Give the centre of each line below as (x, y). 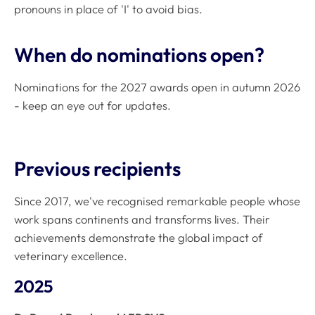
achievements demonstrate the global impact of (139, 237)
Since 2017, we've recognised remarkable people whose (157, 201)
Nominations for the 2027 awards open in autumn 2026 (157, 87)
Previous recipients (97, 169)
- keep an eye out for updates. (92, 105)
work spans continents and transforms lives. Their (142, 219)
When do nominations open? (139, 55)
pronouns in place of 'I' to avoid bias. (108, 9)
